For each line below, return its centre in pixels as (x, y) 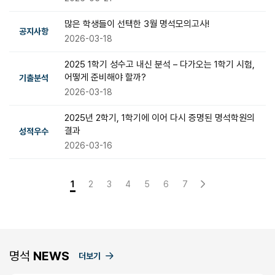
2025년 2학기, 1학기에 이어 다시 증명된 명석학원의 (160, 118)
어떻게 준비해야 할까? (105, 77)
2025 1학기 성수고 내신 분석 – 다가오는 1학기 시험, (160, 64)
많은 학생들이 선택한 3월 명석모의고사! (137, 24)
